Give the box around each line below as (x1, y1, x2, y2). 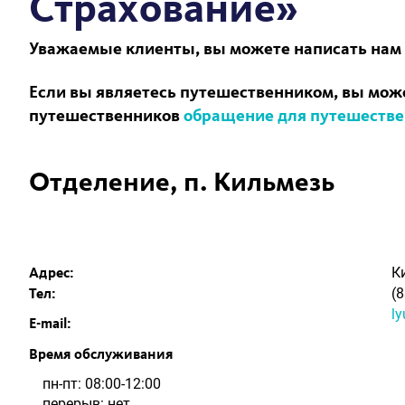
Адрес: (29, 267, 74, 281)
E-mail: (29, 317, 71, 332)
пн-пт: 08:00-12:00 (42, 375, 161, 392)
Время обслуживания (29, 348, 174, 363)
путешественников (29, 108, 184, 126)
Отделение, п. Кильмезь (29, 170, 334, 197)
